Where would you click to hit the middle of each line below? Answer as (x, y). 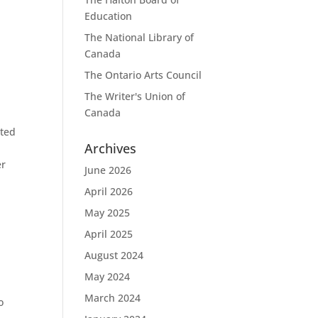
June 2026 (108, 170)
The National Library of (139, 37)
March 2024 (113, 298)
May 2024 (108, 276)
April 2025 (109, 234)
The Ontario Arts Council (143, 75)
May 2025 (108, 213)
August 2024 (114, 255)
